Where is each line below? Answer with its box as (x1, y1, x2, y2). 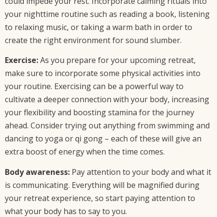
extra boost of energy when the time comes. (5, 146, 165, 157)
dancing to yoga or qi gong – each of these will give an (5, 133, 201, 144)
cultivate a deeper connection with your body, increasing (5, 94, 209, 105)
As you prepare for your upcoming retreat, (38, 55, 196, 66)
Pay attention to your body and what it (70, 166, 211, 177)
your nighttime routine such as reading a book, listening (5, 8, 210, 19)
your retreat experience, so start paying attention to (5, 192, 195, 203)
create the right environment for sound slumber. (5, 34, 182, 46)
